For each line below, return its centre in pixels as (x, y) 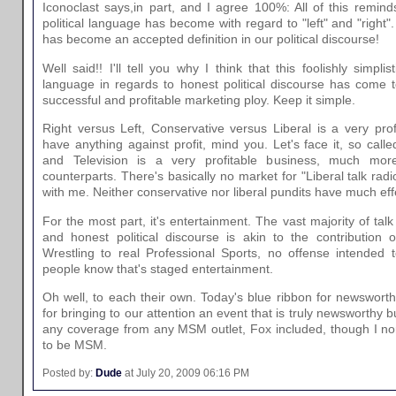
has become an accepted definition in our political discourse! (211, 39)
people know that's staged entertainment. (158, 268)
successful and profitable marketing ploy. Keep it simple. (199, 99)
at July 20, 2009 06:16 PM (186, 373)
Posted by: (69, 373)
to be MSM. (75, 344)
